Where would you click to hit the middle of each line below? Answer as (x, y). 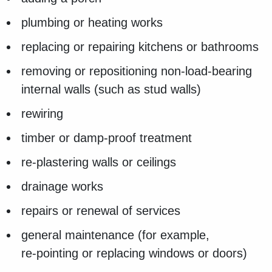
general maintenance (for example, (115, 235)
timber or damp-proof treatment (107, 138)
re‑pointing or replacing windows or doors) (134, 253)
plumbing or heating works (92, 23)
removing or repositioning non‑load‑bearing (137, 71)
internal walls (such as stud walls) (111, 90)
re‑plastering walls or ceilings (99, 162)
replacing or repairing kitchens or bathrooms (140, 47)
